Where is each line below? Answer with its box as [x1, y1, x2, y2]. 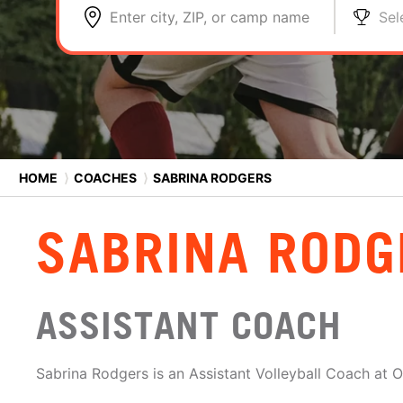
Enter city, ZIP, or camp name [110, 8, 309, 26]
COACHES [74, 169, 137, 185]
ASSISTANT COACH [36, 303, 342, 348]
